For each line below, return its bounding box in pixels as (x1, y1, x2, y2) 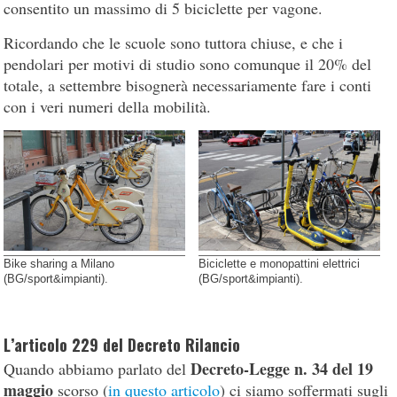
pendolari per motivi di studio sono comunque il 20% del (4, 52, 372, 74)
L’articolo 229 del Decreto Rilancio (4, 332, 241, 356)
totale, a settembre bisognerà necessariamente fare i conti (4, 74, 372, 96)
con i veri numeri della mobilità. (4, 95, 212, 117)
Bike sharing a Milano (4, 256, 115, 270)
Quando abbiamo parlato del (4, 357, 191, 379)
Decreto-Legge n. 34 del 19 (191, 356, 374, 380)
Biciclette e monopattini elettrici (198, 256, 360, 270)
